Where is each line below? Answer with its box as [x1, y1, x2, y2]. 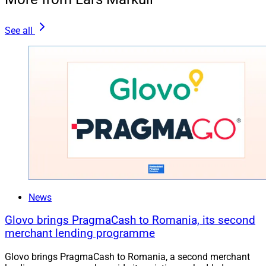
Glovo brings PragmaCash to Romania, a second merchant [5, 251, 250, 263]
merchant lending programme [5, 227, 155, 240]
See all [5, 24, 33, 36]
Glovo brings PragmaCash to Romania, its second [5, 214, 255, 227]
